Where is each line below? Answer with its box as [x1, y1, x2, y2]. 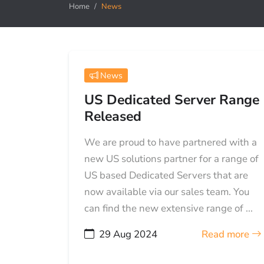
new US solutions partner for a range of [84, 152, 259, 166]
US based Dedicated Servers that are [84, 169, 248, 183]
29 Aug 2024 [98, 227, 157, 242]
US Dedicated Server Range [84, 91, 259, 110]
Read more [201, 227, 252, 242]
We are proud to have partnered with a [84, 136, 257, 150]
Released [84, 107, 141, 126]
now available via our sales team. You [84, 185, 249, 199]
